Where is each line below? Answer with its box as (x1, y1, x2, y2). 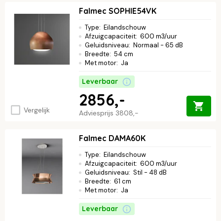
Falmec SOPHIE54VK (79, 6, 156, 16)
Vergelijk (24, 105, 50, 114)
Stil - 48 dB (133, 168, 167, 177)
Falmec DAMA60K (79, 133, 146, 144)
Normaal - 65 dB (133, 41, 183, 50)
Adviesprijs (79, 109, 115, 118)
